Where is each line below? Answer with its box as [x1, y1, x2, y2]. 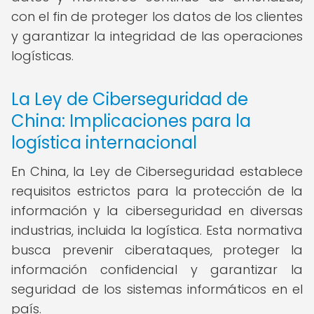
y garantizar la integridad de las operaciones [11, 27, 303, 45]
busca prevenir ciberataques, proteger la [11, 241, 303, 259]
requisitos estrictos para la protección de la [11, 182, 303, 200]
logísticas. [11, 47, 74, 64]
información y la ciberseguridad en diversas [11, 202, 303, 219]
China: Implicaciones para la [11, 109, 251, 132]
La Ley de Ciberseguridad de [11, 88, 248, 111]
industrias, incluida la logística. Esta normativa [11, 221, 303, 239]
